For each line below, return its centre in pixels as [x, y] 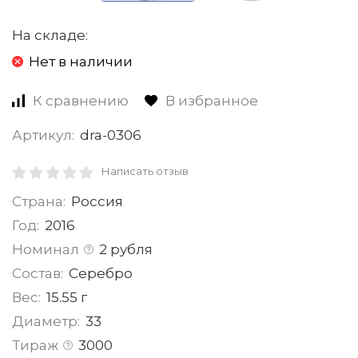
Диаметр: [46, 321]
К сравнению [81, 101]
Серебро [100, 273]
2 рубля [125, 249]
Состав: [38, 273]
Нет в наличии [81, 62]
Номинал [46, 249]
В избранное [212, 101]
